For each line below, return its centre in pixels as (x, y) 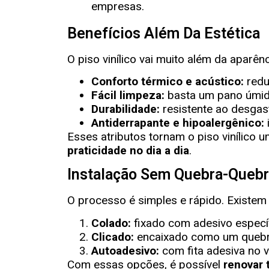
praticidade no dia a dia (128, 150)
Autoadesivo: (125, 250)
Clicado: (113, 237)
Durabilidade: (125, 109)
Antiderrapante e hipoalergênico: (178, 122)
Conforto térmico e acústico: (168, 81)
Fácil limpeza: (128, 95)
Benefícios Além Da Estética (164, 33)
